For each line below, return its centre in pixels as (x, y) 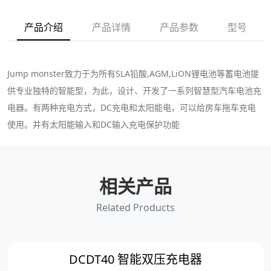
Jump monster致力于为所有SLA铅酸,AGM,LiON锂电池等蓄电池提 (133, 74)
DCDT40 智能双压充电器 (135, 260)
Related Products (135, 208)
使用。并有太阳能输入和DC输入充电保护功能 (93, 125)
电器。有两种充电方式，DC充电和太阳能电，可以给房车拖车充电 (132, 108)
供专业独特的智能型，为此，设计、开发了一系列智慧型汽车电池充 (134, 91)
